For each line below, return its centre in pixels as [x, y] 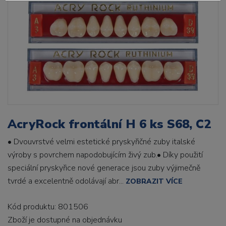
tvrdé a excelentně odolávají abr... [67, 181]
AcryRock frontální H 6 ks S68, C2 [109, 124]
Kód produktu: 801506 [48, 207]
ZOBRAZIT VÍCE [154, 181]
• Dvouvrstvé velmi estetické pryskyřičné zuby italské [101, 142]
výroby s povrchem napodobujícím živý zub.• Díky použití [105, 155]
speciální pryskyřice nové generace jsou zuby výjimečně [104, 168]
